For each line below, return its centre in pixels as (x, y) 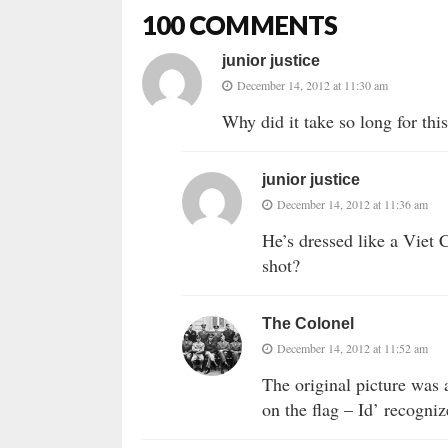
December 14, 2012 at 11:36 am (352, 204)
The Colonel (308, 324)
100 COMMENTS (240, 25)
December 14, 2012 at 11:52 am (352, 348)
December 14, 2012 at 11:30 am (312, 85)
